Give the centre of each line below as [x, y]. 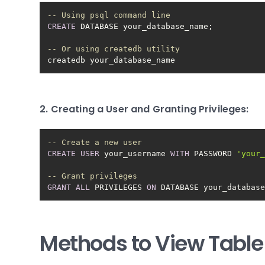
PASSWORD [213, 153]
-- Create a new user [95, 142]
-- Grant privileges [93, 176]
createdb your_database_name [112, 60]
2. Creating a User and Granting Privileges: [144, 109]
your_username [135, 153]
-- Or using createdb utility [114, 49]
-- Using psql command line [109, 15]
